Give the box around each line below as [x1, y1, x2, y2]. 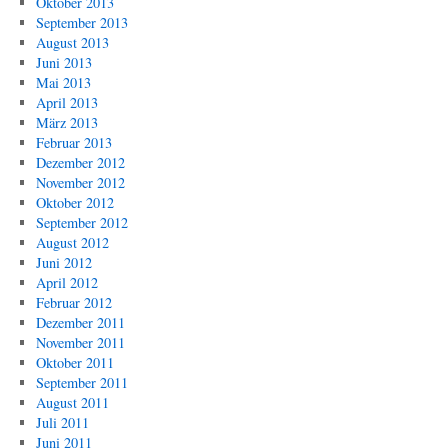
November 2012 [35, 173, 125, 192]
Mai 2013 [35, 73, 91, 92]
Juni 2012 [35, 253, 92, 272]
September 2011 [35, 373, 128, 392]
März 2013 [35, 113, 98, 132]
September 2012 [35, 213, 128, 232]
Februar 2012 [35, 293, 112, 312]
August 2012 [35, 233, 109, 252]
